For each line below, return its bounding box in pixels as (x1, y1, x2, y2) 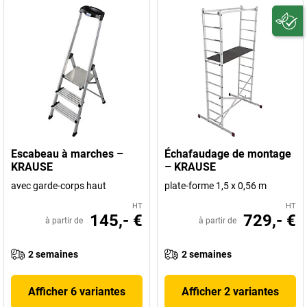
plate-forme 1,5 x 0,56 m (164, 180, 267, 191)
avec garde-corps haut (11, 180, 106, 191)
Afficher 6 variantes (28, 285, 125, 298)
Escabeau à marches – (11, 147, 123, 160)
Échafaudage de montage (164, 147, 291, 160)
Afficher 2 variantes (182, 285, 279, 298)
